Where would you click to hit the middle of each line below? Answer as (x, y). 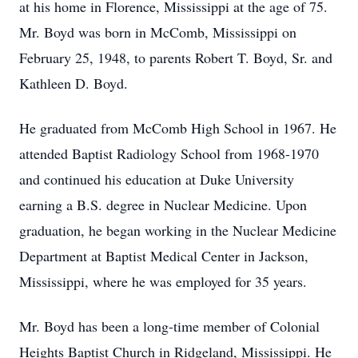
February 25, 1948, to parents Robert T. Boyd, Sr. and (176, 58)
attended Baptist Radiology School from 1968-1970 (169, 153)
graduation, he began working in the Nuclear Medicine (178, 230)
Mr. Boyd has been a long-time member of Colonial (169, 326)
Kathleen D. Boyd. (74, 83)
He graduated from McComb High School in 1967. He (178, 128)
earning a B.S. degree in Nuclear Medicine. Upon (163, 205)
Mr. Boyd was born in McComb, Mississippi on (158, 32)
